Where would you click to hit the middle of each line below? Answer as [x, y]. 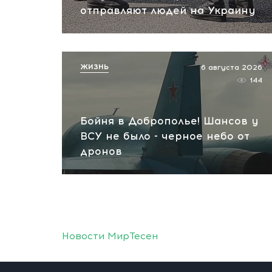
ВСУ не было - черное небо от [165, 136]
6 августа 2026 [232, 67]
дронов [101, 151]
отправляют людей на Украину [168, 10]
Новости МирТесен [110, 236]
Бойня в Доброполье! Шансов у [169, 121]
